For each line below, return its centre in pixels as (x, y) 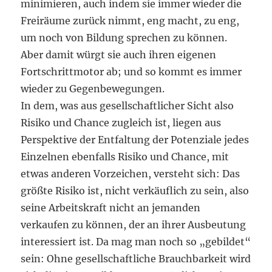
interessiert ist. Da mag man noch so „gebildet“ (136, 242)
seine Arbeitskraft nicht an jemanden (111, 208)
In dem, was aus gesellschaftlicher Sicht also (127, 106)
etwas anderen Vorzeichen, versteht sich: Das (131, 174)
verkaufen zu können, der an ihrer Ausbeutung (134, 225)
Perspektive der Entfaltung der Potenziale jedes (135, 140)
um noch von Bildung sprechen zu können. (124, 38)
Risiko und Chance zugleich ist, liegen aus (121, 123)
